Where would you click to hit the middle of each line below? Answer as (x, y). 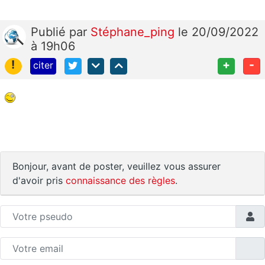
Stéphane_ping (134, 32)
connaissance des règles (120, 181)
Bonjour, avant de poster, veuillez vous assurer (117, 167)
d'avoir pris (39, 181)
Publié (50, 32)
